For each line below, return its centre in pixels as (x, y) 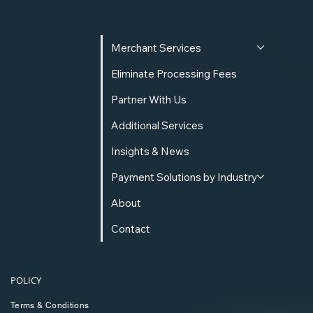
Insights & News (150, 151)
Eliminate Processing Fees (174, 73)
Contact (131, 228)
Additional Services (157, 125)
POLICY (26, 280)
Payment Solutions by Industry (184, 177)
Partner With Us (149, 99)
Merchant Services (156, 48)
